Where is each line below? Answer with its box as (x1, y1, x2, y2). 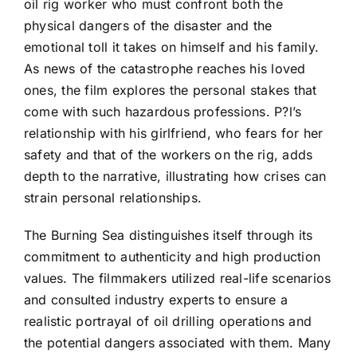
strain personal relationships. (24, 190, 202, 206)
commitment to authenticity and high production (24, 249, 321, 265)
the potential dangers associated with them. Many (24, 335, 331, 351)
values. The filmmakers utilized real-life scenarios (24, 270, 331, 287)
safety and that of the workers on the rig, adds (24, 147, 313, 163)
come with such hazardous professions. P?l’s (24, 104, 302, 120)
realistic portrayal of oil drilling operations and (24, 313, 312, 330)
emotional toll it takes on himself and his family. (24, 39, 319, 56)
